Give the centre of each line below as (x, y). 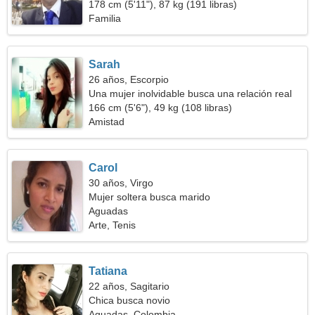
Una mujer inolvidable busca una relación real (191, 94)
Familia (105, 18)
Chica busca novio (130, 300)
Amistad (107, 122)
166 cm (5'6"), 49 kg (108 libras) (161, 108)
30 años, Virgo (121, 183)
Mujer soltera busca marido (150, 197)
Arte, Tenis (112, 225)
